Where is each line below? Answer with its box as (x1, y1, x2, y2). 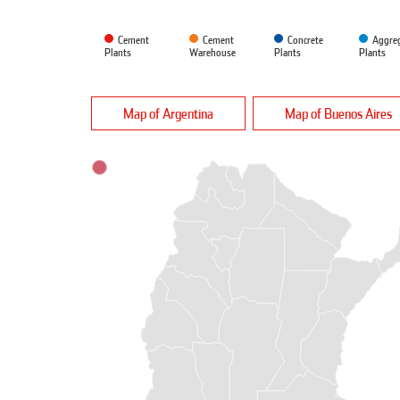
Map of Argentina (123, 104, 213, 123)
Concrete (287, 33, 323, 47)
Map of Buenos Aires (285, 104, 392, 123)
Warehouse (189, 46, 236, 60)
